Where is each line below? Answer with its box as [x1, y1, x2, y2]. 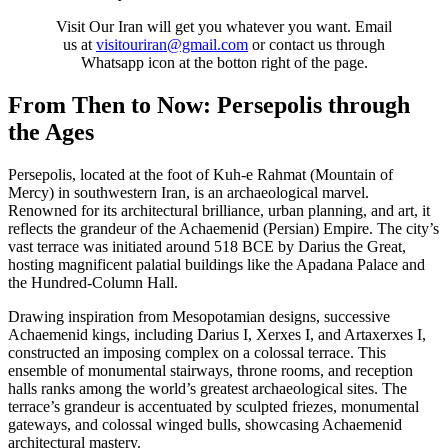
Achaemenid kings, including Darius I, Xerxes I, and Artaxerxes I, [8, 326, 426, 344]
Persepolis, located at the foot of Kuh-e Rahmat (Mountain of [8, 166, 393, 184]
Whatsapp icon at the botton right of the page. [80, 54, 368, 72]
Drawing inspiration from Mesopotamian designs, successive [8, 308, 390, 326]
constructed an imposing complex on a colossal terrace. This [8, 344, 386, 362]
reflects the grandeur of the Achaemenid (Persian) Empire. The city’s [8, 220, 439, 238]
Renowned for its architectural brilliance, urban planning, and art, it [8, 202, 430, 220]
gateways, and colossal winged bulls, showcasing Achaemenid [8, 416, 402, 434]
